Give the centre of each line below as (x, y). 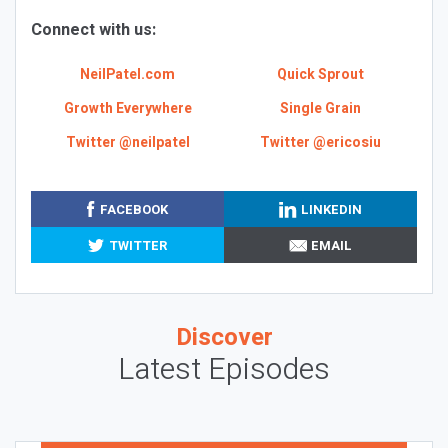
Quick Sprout (320, 75)
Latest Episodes (224, 369)
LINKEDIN (332, 209)
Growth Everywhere (127, 109)
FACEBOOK (133, 209)
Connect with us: (93, 30)
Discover (224, 337)
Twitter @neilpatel (127, 142)
